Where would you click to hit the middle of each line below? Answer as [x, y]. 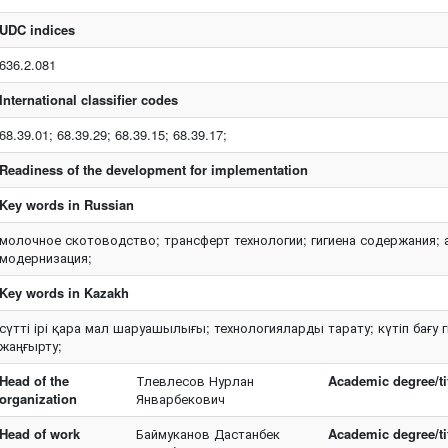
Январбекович [181, 398]
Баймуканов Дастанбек [208, 433]
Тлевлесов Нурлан [195, 380]
